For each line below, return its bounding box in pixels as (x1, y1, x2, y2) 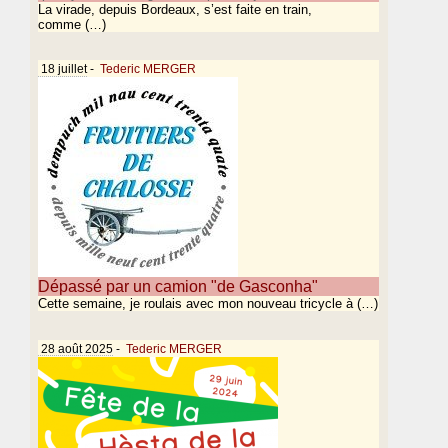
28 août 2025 (38, 341, 114, 355)
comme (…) (38, 17, 107, 33)
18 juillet (38, 62, 88, 76)
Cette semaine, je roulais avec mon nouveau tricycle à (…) (38, 296, 379, 312)
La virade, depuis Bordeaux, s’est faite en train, (38, 2, 313, 18)
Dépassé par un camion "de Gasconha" (38, 278, 319, 296)
